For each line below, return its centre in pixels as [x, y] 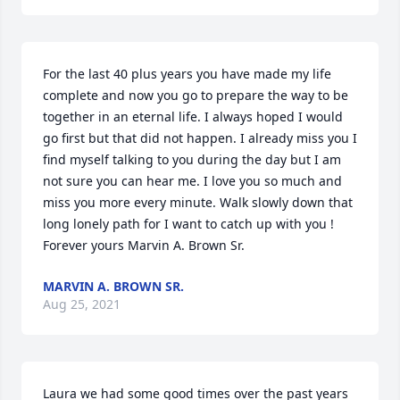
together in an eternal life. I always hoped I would [193, 116]
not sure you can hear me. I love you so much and [192, 180]
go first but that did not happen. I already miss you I [200, 137]
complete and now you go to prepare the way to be [196, 95]
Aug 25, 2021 [82, 304]
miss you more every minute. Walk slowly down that [198, 202]
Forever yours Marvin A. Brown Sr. [144, 245]
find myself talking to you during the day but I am [192, 159]
